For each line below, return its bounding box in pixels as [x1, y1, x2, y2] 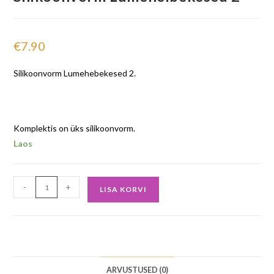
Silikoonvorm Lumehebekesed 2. [13, 68, 136, 79]
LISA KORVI [100, 185, 147, 194]
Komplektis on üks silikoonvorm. [13, 123, 136, 134]
